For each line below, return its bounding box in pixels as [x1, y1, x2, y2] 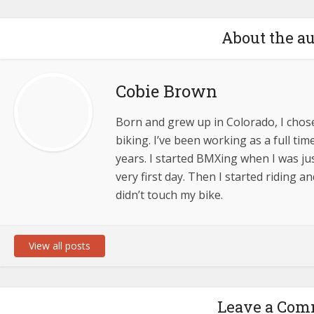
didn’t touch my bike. [116, 187, 223, 203]
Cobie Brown [116, 80, 217, 103]
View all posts [29, 239, 90, 253]
